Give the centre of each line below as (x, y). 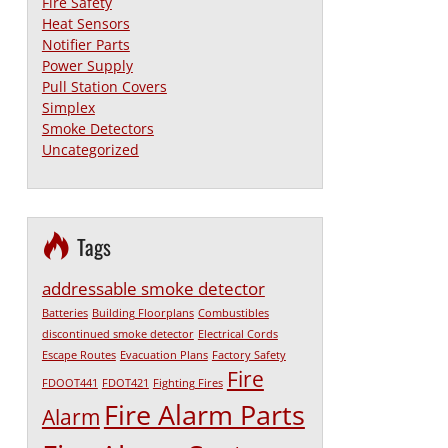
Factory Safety (248, 354)
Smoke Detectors (97, 129)
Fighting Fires (187, 382)
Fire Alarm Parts (204, 414)
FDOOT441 (69, 382)
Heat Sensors (85, 24)
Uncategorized (90, 150)
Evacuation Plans (163, 354)
